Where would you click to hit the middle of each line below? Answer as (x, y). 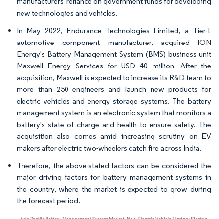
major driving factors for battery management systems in (114, 177)
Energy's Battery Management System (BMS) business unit (114, 54)
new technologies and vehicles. (67, 13)
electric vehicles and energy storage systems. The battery (114, 101)
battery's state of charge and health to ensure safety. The (114, 124)
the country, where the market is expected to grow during (114, 189)
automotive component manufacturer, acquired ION (114, 42)
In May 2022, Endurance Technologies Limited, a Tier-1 (114, 30)
